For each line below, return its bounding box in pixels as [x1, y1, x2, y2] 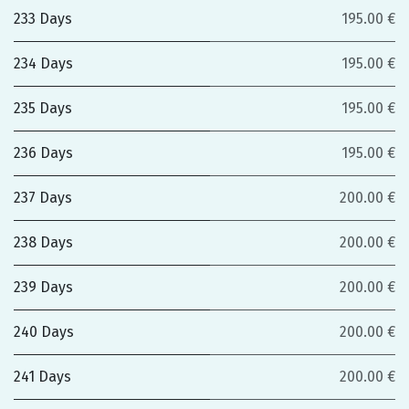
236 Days [14, 144, 73, 162]
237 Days [14, 189, 72, 206]
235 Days [14, 100, 72, 117]
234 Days [14, 55, 73, 72]
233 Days [14, 10, 72, 27]
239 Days [14, 278, 73, 296]
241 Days [14, 368, 71, 385]
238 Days [14, 234, 73, 251]
